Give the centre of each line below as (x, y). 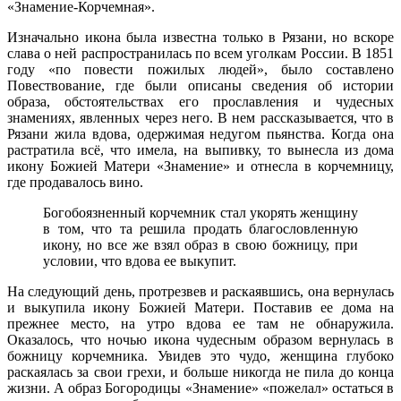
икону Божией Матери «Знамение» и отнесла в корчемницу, (200, 166)
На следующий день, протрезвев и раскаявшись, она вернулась (200, 291)
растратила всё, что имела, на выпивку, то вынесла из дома (200, 149)
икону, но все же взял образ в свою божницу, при (200, 244)
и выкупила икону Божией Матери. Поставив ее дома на (200, 307)
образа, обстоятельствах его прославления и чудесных (200, 101)
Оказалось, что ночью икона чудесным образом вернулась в (200, 339)
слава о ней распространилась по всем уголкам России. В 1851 (200, 53)
